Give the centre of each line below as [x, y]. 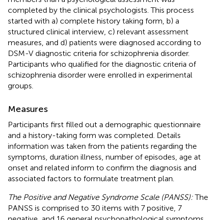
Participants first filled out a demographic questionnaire [104, 124]
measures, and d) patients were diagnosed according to [105, 42]
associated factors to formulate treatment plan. [91, 178]
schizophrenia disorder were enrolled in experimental [100, 75]
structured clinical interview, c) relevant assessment [98, 31]
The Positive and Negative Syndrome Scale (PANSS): [100, 197]
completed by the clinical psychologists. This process [101, 10]
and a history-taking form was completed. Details [94, 135]
